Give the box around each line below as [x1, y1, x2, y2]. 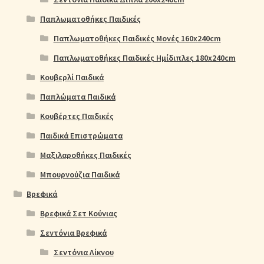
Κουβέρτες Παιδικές [39, 110, 114, 121]
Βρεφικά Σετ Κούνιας [39, 207, 117, 219]
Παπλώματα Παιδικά [39, 91, 115, 102]
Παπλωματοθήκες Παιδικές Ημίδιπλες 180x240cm [53, 52, 236, 63]
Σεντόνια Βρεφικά [39, 227, 107, 238]
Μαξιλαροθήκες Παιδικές [39, 149, 131, 160]
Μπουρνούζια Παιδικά [39, 169, 120, 180]
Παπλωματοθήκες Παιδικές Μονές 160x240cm [53, 32, 221, 44]
